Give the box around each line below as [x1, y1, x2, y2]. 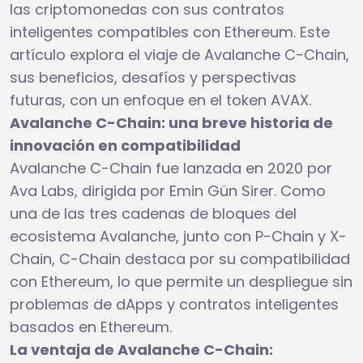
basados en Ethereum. [10, 316, 172, 337]
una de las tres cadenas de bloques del [10, 203, 297, 224]
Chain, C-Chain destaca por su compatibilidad [10, 248, 350, 269]
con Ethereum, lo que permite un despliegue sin [10, 271, 352, 292]
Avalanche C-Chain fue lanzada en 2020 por [10, 157, 332, 178]
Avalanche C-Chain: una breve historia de [10, 112, 333, 133]
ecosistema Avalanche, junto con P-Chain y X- [10, 225, 347, 246]
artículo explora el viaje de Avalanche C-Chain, [10, 44, 349, 65]
